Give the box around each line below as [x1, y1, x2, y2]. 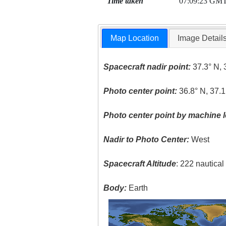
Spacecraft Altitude [103, 159, 177, 168]
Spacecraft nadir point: [103, 63, 191, 72]
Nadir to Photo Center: [103, 135, 190, 144]
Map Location [110, 34, 159, 43]
